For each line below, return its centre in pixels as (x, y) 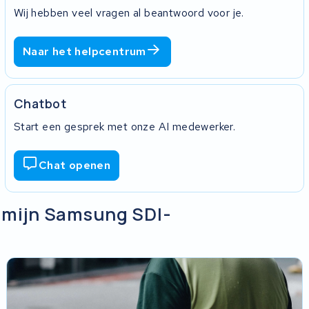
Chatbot (40, 103)
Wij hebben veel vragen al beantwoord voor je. (129, 12)
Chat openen (74, 166)
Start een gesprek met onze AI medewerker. (124, 126)
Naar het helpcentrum (84, 52)
